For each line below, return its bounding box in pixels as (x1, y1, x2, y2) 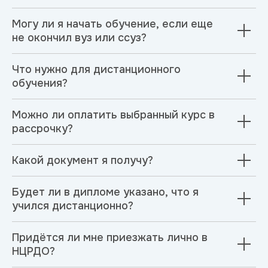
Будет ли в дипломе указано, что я (12, 185, 199, 199)
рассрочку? (12, 121, 73, 135)
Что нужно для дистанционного (12, 62, 181, 76)
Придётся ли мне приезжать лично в (12, 230, 208, 244)
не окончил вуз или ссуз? (12, 31, 147, 44)
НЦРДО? (12, 244, 55, 258)
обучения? (12, 76, 68, 90)
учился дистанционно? (12, 199, 133, 212)
